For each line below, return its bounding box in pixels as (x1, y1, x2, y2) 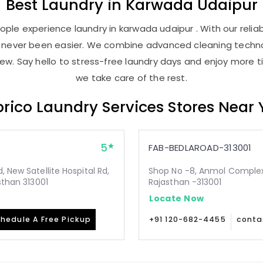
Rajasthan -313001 (149, 176, 222, 188)
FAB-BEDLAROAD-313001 (149, 141, 252, 154)
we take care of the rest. (76, 72, 187, 84)
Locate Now (149, 192, 204, 204)
